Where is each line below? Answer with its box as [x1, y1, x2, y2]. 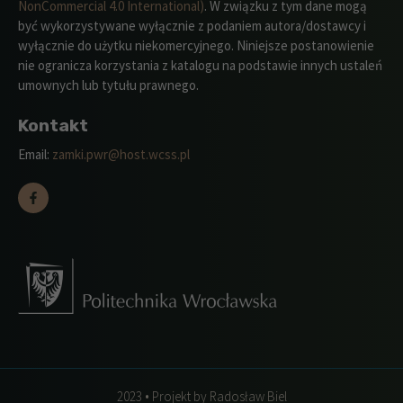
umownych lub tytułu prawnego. [18, 76, 199, 94]
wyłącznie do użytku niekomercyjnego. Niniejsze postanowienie [18, 37, 374, 55]
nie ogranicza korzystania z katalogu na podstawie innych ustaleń [18, 57, 382, 75]
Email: [18, 145, 52, 163]
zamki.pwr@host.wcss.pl [52, 145, 190, 163]
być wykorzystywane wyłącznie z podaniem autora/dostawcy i [18, 17, 366, 35]
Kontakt [18, 114, 88, 136]
